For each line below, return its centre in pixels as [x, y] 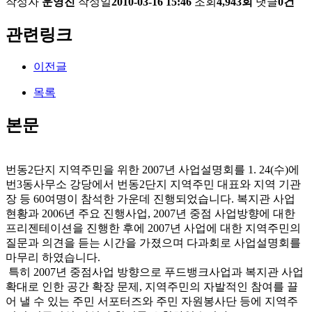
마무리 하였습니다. [53, 258]
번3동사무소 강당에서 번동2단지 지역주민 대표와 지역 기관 [153, 185]
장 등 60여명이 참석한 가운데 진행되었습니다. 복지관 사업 [150, 199]
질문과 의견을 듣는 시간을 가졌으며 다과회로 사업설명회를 [153, 243]
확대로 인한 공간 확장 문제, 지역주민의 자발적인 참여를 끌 [152, 287]
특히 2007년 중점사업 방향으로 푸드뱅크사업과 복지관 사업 [155, 272]
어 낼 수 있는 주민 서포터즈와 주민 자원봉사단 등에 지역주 [152, 302]
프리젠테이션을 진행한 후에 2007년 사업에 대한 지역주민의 [153, 228]
